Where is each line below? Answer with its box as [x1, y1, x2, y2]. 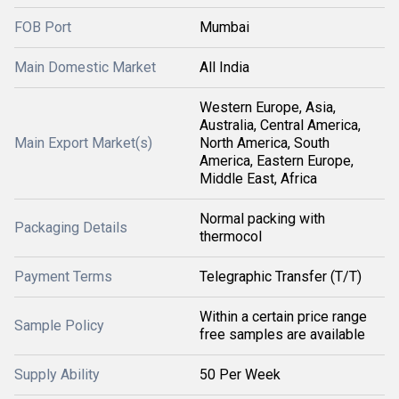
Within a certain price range [199, 307, 367, 325]
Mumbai [199, 18, 249, 36]
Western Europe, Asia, [199, 98, 336, 116]
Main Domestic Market [14, 58, 156, 76]
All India [199, 58, 249, 76]
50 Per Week [199, 365, 281, 383]
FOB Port [14, 18, 71, 36]
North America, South [199, 134, 330, 151]
